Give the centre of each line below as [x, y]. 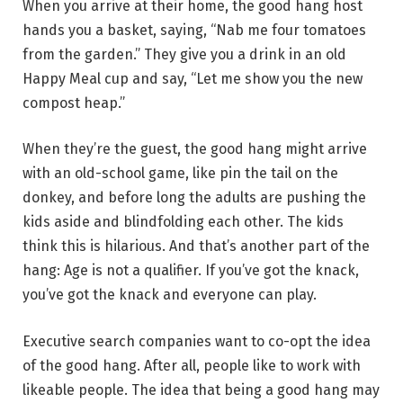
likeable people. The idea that [121, 390]
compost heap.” [74, 103]
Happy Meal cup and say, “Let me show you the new [193, 78]
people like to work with [282, 365]
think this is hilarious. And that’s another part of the [196, 246]
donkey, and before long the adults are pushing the [194, 198]
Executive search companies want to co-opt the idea [197, 341]
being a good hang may [302, 390]
